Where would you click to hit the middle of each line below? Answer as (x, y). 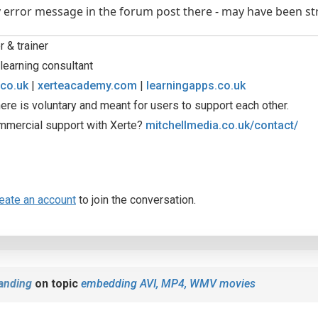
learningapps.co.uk (196, 86)
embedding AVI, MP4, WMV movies (168, 284)
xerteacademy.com (87, 86)
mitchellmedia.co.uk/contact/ (222, 125)
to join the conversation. (136, 200)
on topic (56, 284)
